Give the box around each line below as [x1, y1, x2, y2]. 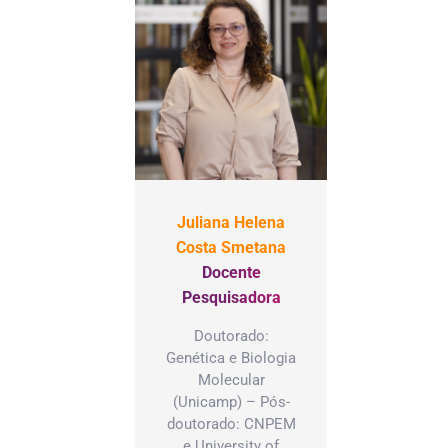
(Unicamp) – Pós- [172, 392, 290, 411]
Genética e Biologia [166, 348, 296, 367]
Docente [201, 262, 261, 282]
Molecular [197, 370, 265, 389]
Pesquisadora [181, 287, 281, 307]
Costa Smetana [176, 237, 286, 257]
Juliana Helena [177, 212, 285, 232]
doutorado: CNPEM [166, 414, 296, 433]
